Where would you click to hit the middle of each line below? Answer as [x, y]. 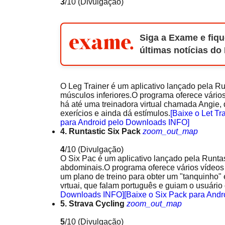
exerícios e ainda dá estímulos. [115, 113]
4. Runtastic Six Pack [100, 131]
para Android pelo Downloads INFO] [125, 122]
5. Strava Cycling [92, 204]
